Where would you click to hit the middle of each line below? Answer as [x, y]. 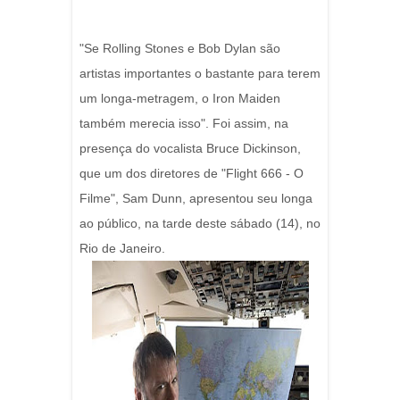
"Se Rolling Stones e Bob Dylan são [180, 48]
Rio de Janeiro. [122, 248]
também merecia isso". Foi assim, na [184, 123]
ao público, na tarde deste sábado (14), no [200, 223]
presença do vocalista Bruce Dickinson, [190, 148]
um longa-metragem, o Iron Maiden [180, 98]
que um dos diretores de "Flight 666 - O [192, 173]
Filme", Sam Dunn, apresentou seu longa [196, 198]
